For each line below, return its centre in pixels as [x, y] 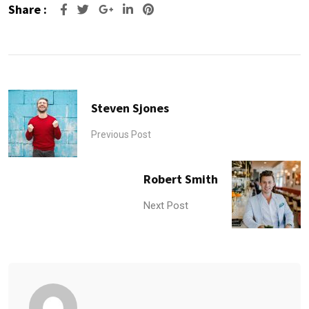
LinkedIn [157, 9]
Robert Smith [181, 179]
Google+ [138, 9]
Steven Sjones [130, 108]
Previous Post [121, 134]
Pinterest [177, 9]
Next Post [166, 205]
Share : [28, 10]
